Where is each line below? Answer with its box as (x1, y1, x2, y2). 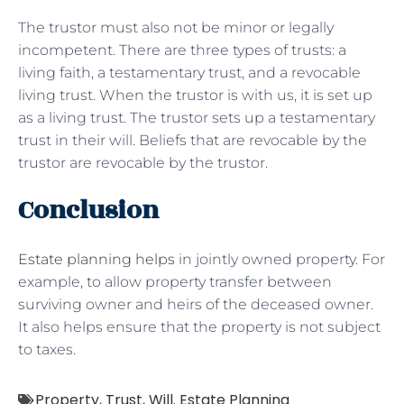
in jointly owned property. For (175, 250, 385, 268)
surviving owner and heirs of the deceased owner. (18, 295, 373, 313)
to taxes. (18, 340, 76, 358)
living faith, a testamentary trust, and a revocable (18, 63, 361, 81)
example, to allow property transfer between (18, 272, 332, 290)
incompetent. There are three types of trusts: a (18, 41, 346, 59)
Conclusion (18, 190, 159, 230)
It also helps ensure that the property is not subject (18, 317, 381, 335)
